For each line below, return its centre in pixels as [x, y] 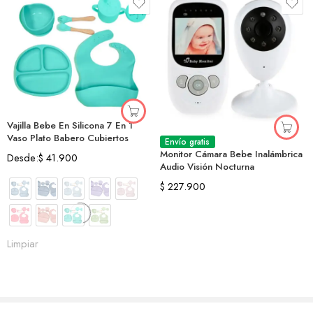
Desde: [23, 157]
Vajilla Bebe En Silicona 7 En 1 [70, 125]
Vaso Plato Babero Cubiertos [68, 138]
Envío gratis [188, 142]
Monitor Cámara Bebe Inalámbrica [231, 154]
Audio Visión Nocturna [207, 167]
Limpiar [23, 243]
